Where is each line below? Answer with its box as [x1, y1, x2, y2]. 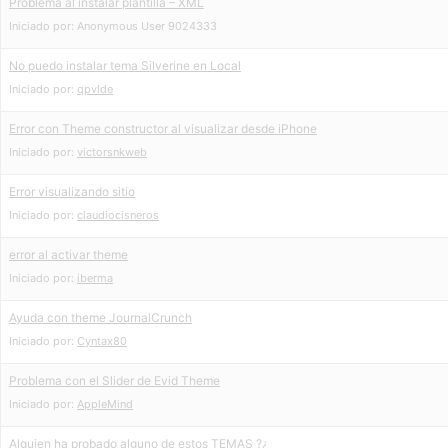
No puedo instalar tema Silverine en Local [9, 58, 241, 73]
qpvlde [77, 82, 113, 96]
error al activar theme [9, 247, 128, 262]
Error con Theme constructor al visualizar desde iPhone [9, 121, 317, 136]
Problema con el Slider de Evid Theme [9, 373, 220, 388]
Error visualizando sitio [9, 184, 135, 199]
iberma [77, 271, 113, 285]
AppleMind [77, 397, 133, 411]
